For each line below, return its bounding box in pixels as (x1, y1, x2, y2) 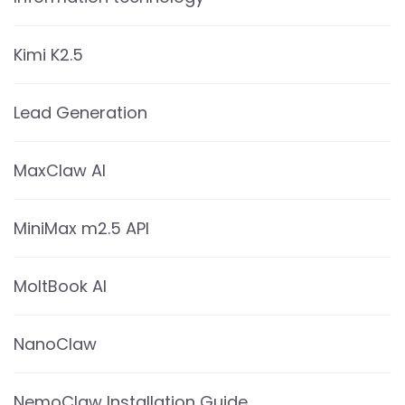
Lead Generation (14, 100, 147, 124)
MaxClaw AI (14, 158, 106, 182)
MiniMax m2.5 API (14, 216, 149, 240)
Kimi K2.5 (14, 42, 83, 66)
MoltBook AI (14, 274, 107, 297)
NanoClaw (14, 332, 97, 355)
